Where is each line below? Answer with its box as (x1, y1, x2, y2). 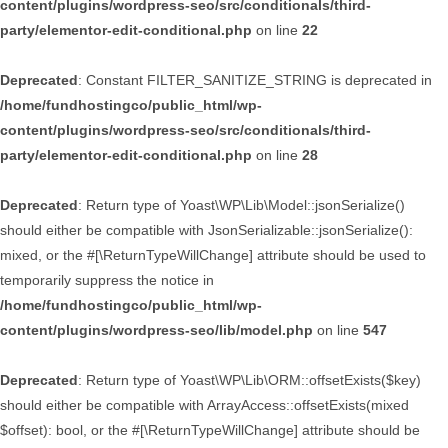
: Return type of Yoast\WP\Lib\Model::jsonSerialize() (78, 197, 405, 213)
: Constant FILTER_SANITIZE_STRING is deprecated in (78, 72, 432, 88)
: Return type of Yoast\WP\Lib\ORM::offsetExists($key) (78, 372, 421, 388)
